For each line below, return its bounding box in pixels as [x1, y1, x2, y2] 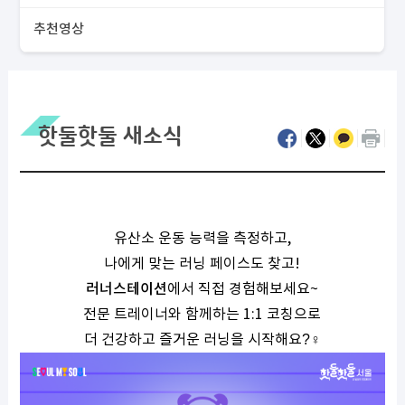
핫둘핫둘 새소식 [37, 125, 183, 148]
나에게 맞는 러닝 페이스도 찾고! [104, 256, 301, 272]
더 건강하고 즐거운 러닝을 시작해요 [83, 332, 302, 348]
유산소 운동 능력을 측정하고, [113, 231, 291, 247]
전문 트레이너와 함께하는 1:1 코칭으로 [83, 306, 322, 323]
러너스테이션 [86, 281, 168, 297]
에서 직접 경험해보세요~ [167, 281, 319, 297]
